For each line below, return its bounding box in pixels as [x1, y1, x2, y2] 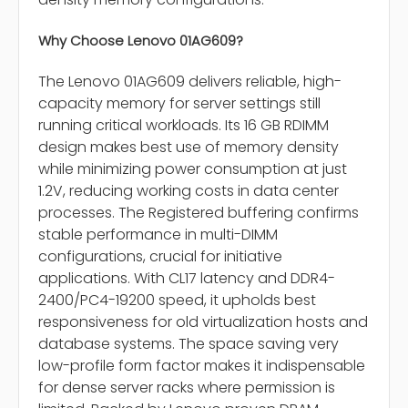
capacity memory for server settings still [38, 93, 321, 115]
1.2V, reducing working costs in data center [38, 180, 339, 202]
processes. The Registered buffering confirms [38, 202, 359, 224]
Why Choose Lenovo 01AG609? [38, 31, 243, 51]
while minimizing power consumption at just [38, 158, 347, 180]
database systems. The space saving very [38, 333, 339, 355]
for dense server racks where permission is [38, 377, 335, 399]
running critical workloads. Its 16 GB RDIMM [38, 115, 329, 137]
